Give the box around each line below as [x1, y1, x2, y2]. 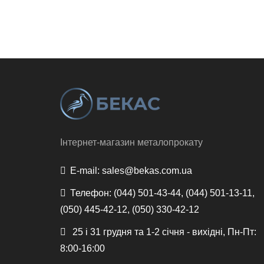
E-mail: [70, 166, 100, 176]
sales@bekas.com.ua [100, 166, 192, 176]
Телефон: [70, 188, 111, 199]
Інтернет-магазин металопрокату [60, 137, 203, 148]
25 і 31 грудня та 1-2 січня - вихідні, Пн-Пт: [70, 227, 256, 237]
